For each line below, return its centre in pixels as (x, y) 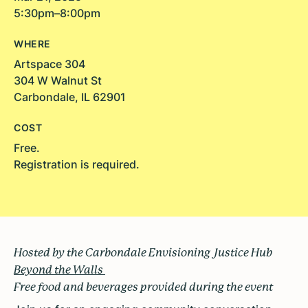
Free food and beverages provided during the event (143, 287)
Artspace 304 (49, 64)
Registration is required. (77, 165)
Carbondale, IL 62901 (70, 97)
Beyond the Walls (59, 270)
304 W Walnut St (58, 81)
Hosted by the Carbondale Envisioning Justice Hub (143, 253)
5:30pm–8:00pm (57, 13)
